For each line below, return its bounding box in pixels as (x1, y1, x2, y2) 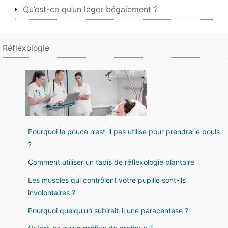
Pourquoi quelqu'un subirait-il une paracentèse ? (28, 206, 188, 215)
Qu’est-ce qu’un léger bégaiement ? (23, 4, 158, 14)
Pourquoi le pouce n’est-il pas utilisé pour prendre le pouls (28, 127, 220, 136)
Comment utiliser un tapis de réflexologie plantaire (28, 158, 194, 166)
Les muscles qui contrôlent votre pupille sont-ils (28, 176, 186, 184)
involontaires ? (28, 188, 75, 197)
